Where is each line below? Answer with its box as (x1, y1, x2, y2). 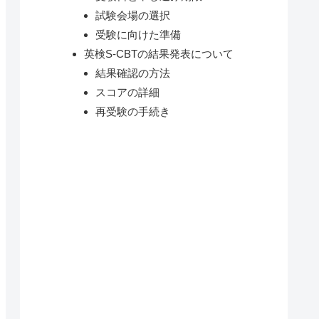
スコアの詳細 (95, 85, 159, 98)
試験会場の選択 (95, 9, 170, 21)
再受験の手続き (95, 105, 170, 117)
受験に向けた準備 (95, 28, 181, 41)
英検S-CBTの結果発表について (84, 47, 234, 60)
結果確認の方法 (95, 66, 170, 79)
